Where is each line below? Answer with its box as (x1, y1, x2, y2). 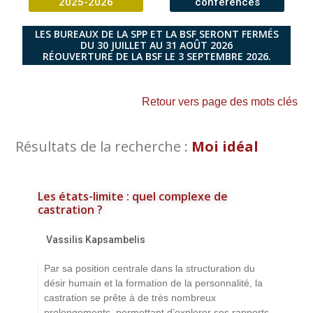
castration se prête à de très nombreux (44, 291, 216, 303)
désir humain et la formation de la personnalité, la (44, 277, 263, 289)
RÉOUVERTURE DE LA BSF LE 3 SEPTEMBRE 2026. (42, 49, 271, 63)
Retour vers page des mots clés (142, 95, 298, 108)
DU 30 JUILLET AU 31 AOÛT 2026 (80, 38, 233, 52)
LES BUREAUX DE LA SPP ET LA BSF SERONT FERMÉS (34, 27, 279, 41)
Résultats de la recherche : (15, 136, 191, 156)
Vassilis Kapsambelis (46, 233, 145, 245)
